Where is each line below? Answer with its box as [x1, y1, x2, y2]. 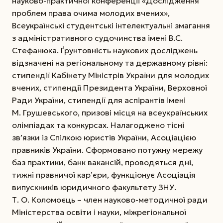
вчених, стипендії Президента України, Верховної [12, 82, 207, 93]
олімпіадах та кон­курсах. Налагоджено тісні [12, 119, 184, 130]
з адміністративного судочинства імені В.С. [12, 32, 183, 43]
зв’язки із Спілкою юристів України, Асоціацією [12, 132, 196, 142]
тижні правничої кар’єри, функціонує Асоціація [12, 169, 196, 180]
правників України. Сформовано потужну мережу [12, 144, 203, 155]
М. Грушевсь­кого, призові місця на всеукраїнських [12, 107, 208, 117]
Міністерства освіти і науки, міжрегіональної [12, 207, 186, 217]
